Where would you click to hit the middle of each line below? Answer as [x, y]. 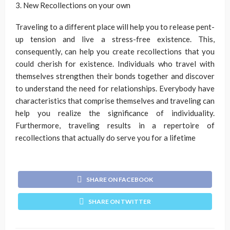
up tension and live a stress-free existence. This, [115, 39]
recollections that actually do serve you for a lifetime [106, 138]
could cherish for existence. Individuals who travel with [115, 64]
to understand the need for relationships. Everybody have [115, 89]
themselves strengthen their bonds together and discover [115, 76]
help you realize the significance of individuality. [115, 113]
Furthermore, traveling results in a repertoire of [115, 126]
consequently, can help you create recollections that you [115, 52]
